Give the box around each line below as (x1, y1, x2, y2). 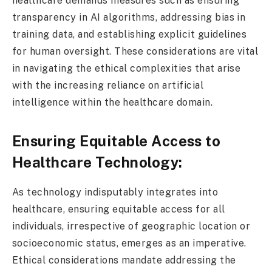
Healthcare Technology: (12, 154, 183, 171)
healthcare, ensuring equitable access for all (12, 203, 225, 216)
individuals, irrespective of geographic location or (12, 220, 251, 233)
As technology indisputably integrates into (12, 186, 219, 199)
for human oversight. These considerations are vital (12, 45, 259, 57)
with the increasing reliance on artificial (12, 79, 204, 91)
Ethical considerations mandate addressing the (12, 254, 236, 267)
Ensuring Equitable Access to (12, 132, 221, 150)
